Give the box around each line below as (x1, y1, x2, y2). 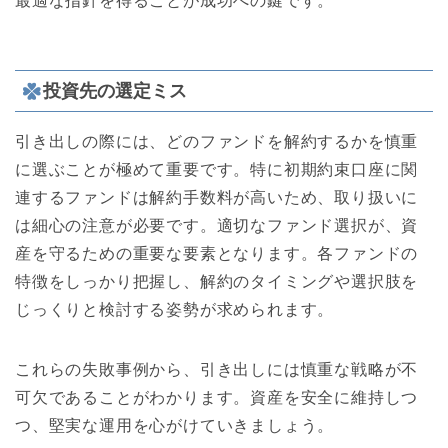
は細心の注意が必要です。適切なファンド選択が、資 (15, 216, 419, 234)
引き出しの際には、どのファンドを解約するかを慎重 (15, 132, 419, 150)
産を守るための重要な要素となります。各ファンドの (15, 244, 419, 262)
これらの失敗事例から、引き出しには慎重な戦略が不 (15, 360, 419, 378)
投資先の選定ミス (43, 79, 187, 101)
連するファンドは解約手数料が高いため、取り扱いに (15, 188, 419, 206)
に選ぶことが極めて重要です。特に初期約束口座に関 (15, 160, 419, 178)
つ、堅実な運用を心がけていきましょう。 (15, 416, 335, 434)
